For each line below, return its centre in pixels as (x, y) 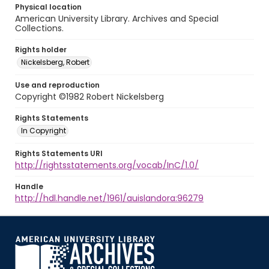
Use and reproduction (57, 85)
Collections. (39, 28)
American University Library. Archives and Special (117, 19)
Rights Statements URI (59, 153)
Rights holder (41, 50)
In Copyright (44, 131)
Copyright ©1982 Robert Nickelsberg (89, 97)
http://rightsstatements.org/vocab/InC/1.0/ (107, 165)
